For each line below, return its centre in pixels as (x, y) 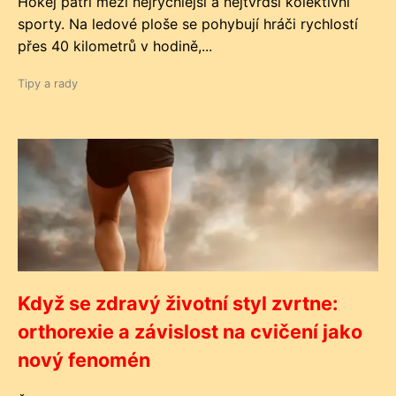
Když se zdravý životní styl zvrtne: (178, 303)
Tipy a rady (48, 84)
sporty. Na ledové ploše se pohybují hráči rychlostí (188, 24)
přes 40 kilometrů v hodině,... (115, 46)
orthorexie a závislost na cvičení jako (190, 331)
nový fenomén (84, 360)
